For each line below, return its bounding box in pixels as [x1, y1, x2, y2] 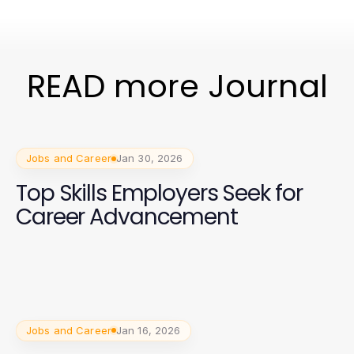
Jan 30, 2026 [115, 152, 183, 164]
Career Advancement [16, 201, 238, 232]
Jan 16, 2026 [115, 323, 181, 337]
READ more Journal [26, 64, 328, 108]
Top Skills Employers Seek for [16, 178, 303, 209]
